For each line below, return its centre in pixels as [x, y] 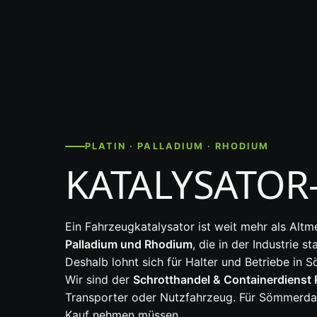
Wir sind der [99, 280]
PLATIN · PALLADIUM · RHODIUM [177, 146]
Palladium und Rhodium [129, 244]
